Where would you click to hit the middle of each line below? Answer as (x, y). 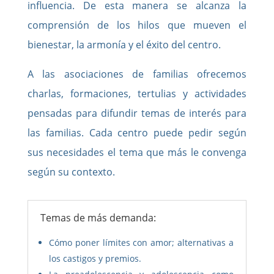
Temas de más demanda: (98, 217)
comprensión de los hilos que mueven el (137, 25)
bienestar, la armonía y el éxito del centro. (124, 44)
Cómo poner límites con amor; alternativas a (141, 242)
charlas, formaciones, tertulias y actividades (137, 93)
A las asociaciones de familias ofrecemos (137, 74)
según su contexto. (72, 172)
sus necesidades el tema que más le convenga (137, 152)
